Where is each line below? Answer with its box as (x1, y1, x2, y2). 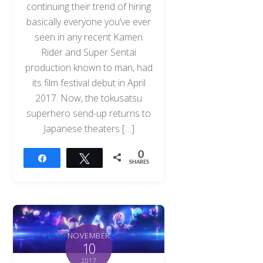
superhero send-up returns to (26, 106, 151, 120)
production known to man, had (25, 60, 153, 74)
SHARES (129, 160, 150, 166)
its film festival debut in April (32, 76, 146, 89)
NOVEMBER (67, 230, 110, 241)
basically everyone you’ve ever (26, 15, 151, 28)
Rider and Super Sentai (41, 45, 137, 59)
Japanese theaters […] (43, 122, 134, 135)
